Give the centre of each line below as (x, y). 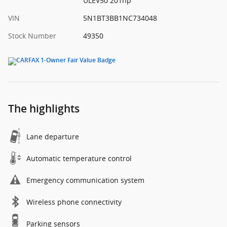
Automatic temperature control (79, 159)
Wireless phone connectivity (74, 202)
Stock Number (32, 36)
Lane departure (53, 137)
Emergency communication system (85, 180)
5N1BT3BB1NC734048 (120, 18)
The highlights (44, 109)
